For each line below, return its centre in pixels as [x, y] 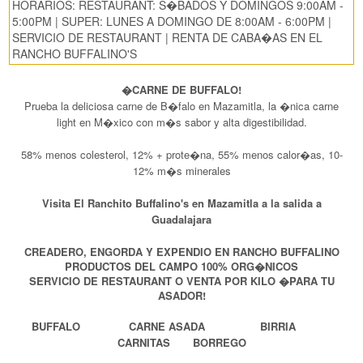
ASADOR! [181, 296]
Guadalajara [181, 220]
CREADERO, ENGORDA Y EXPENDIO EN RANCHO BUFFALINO [181, 252]
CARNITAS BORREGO [181, 343]
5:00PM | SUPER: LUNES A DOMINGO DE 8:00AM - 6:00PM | [172, 21]
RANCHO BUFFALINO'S [75, 54]
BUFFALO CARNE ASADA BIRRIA [181, 327]
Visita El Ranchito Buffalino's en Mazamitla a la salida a [181, 203]
